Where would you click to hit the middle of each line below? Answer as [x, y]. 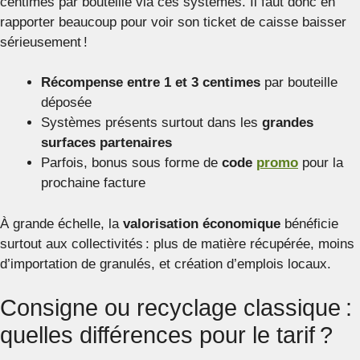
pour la [321, 163]
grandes [288, 123]
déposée [66, 103]
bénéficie [309, 223]
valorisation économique [202, 223]
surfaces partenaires [106, 143]
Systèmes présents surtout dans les [151, 123]
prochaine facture [93, 183]
